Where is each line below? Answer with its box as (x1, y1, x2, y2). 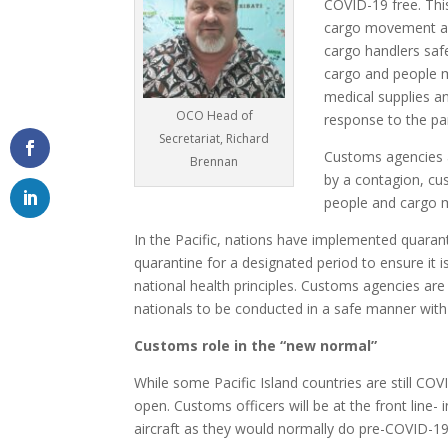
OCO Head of (175, 107, 253, 125)
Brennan (190, 153, 239, 171)
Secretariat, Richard (159, 130, 270, 148)
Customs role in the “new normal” (134, 336, 378, 356)
